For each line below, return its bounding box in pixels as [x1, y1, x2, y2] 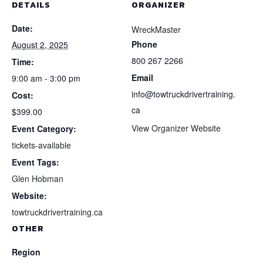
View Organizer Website [131, 122, 221, 134]
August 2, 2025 [12, 39, 68, 50]
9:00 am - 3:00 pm [12, 72, 80, 84]
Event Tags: [12, 156, 59, 168]
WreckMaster [131, 23, 181, 35]
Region [12, 246, 41, 258]
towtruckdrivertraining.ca [12, 206, 103, 218]
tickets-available [12, 139, 71, 151]
